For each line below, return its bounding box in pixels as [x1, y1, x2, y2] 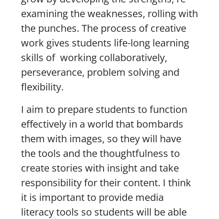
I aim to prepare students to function [21, 102, 187, 116]
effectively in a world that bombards [21, 117, 183, 131]
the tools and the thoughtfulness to [21, 146, 180, 160]
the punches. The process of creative [21, 21, 186, 35]
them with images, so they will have [21, 131, 181, 145]
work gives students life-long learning [21, 36, 189, 49]
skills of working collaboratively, [21, 50, 167, 64]
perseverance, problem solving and [21, 65, 179, 79]
